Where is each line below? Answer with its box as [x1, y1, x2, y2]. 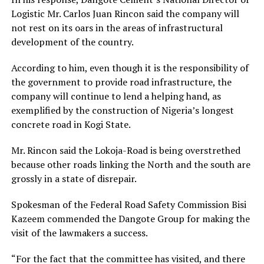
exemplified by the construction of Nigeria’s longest [11, 103, 234, 117]
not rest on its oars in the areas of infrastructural [11, 21, 223, 34]
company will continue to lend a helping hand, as [11, 89, 221, 103]
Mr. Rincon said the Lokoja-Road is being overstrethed [11, 143, 240, 157]
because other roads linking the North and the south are [11, 157, 250, 171]
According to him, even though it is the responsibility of [11, 61, 249, 74]
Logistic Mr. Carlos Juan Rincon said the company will [11, 6, 239, 20]
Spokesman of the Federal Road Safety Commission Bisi [11, 197, 246, 211]
